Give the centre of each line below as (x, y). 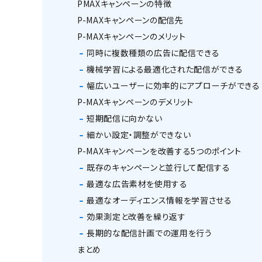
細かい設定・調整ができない (139, 135)
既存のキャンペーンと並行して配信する (158, 168)
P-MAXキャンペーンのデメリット (135, 102)
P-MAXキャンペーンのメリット (132, 37)
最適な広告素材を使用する (137, 184)
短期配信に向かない (125, 118)
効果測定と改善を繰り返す (136, 217)
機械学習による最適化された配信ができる (165, 69)
